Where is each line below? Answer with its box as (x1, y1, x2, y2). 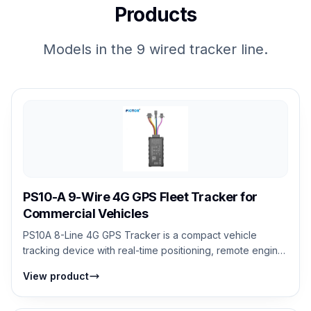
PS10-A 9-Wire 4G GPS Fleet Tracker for (23, 189, 258, 204)
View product (23, 269, 89, 282)
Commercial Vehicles (23, 205, 149, 221)
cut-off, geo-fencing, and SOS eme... (23, 259, 191, 271)
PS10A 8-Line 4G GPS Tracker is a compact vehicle (23, 228, 257, 241)
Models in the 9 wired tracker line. (43, 40, 268, 58)
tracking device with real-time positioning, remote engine (23, 244, 284, 256)
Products (114, 2, 197, 26)
